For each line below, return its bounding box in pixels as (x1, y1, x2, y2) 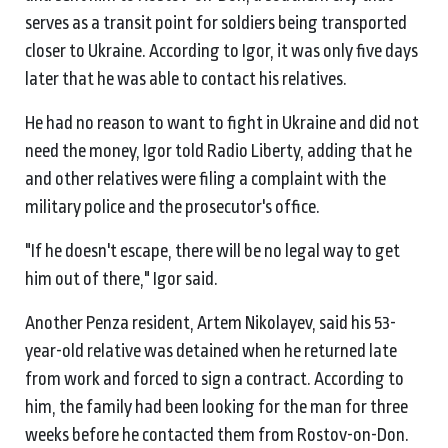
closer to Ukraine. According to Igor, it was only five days (25, 40, 418, 61)
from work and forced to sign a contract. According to (25, 368, 404, 389)
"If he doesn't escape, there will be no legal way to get (25, 240, 400, 261)
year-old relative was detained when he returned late (25, 340, 397, 361)
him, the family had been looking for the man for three (25, 396, 408, 417)
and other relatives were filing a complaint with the (25, 168, 386, 189)
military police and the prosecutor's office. (25, 196, 323, 217)
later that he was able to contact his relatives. (25, 68, 350, 89)
